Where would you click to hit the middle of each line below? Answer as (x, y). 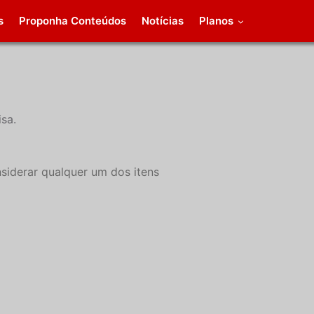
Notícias (163, 21)
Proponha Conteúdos (73, 21)
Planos (218, 21)
